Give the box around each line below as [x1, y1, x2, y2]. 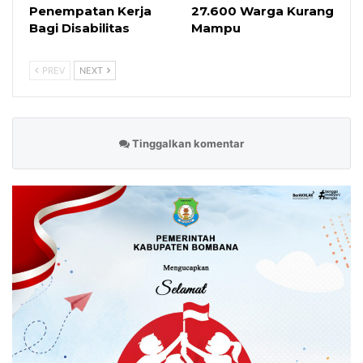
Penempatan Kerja [29, 2, 152, 19]
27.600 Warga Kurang [191, 2, 334, 19]
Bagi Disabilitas [29, 19, 130, 36]
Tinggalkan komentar [130, 136, 244, 150]
